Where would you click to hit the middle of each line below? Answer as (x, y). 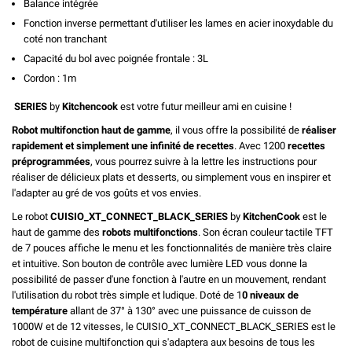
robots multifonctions (150, 232)
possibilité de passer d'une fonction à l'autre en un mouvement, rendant (169, 279)
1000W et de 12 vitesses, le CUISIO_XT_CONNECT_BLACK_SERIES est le (174, 326)
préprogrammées (51, 161)
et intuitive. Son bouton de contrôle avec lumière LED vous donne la (159, 263)
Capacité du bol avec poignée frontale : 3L (116, 58)
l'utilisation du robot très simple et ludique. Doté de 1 (127, 295)
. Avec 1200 (261, 145)
